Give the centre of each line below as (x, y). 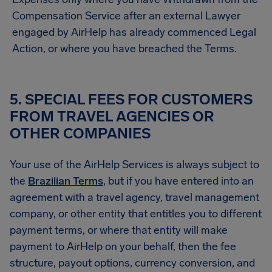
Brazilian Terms (66, 181)
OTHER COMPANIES (80, 133)
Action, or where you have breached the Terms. (127, 49)
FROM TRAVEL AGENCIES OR (112, 116)
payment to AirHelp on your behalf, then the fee (123, 246)
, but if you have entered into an (178, 181)
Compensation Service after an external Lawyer (126, 16)
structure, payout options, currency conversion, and (132, 263)
